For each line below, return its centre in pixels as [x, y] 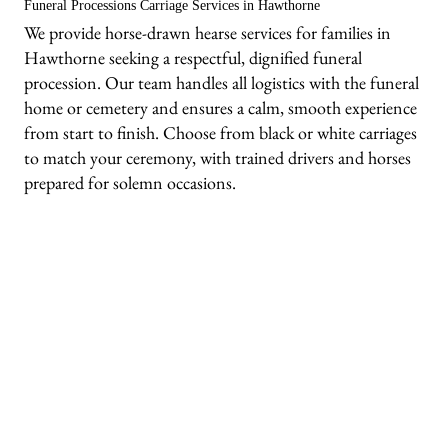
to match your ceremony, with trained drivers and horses [218, 158]
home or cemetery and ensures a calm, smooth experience [221, 108]
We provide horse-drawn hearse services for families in [208, 33]
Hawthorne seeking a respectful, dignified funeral [193, 58]
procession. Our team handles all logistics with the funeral [222, 83]
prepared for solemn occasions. [130, 183]
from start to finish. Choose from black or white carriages [221, 133]
